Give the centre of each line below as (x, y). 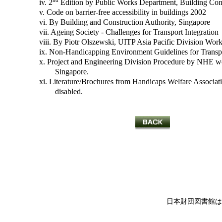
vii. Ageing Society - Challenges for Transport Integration (129, 32)
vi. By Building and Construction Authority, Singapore (124, 22)
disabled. (69, 92)
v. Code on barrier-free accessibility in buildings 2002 (122, 12)
